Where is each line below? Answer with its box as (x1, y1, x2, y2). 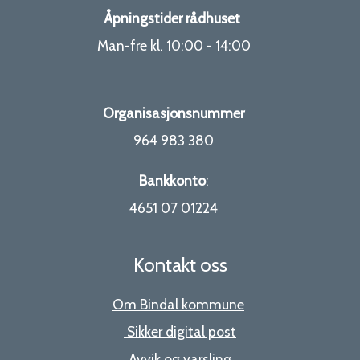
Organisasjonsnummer (103, 104, 244, 122)
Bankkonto (138, 172, 206, 190)
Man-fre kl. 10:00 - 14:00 (96, 37, 251, 55)
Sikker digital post (127, 322, 236, 340)
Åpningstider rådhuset (104, 10, 243, 27)
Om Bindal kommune (112, 295, 244, 313)
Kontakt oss (133, 253, 227, 277)
